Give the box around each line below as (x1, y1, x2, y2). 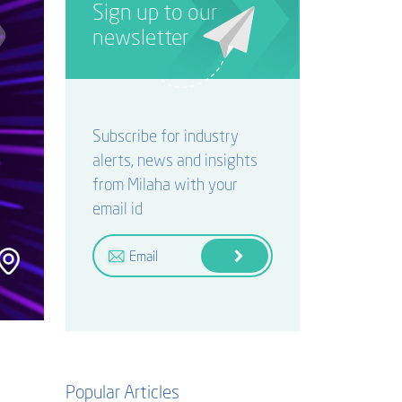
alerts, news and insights (92, 150, 258, 170)
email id (92, 198, 143, 218)
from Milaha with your (92, 174, 238, 194)
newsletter (92, 23, 188, 49)
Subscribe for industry (92, 126, 239, 145)
